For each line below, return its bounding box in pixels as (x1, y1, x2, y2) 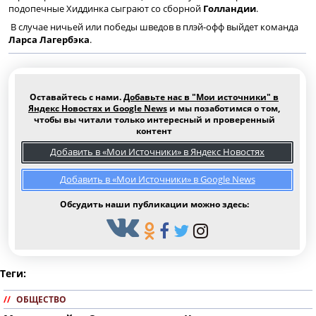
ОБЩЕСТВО (16, 293, 66, 305)
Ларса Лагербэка (8, 32, 90, 46)
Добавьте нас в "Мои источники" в (123, 90, 279, 103)
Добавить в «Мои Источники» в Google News (59, 173, 255, 186)
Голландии (203, 1, 256, 15)
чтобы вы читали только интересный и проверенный (33, 113, 275, 126)
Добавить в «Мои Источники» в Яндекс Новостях (50, 145, 265, 158)
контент (136, 124, 172, 137)
